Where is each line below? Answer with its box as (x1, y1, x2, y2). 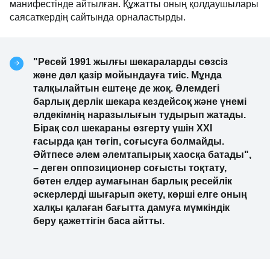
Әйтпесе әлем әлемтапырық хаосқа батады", (33, 149, 251, 160)
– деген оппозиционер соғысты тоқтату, (33, 163, 227, 174)
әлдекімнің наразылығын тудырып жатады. (33, 110, 246, 121)
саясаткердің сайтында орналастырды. (10, 12, 186, 23)
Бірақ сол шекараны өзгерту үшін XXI (33, 123, 212, 134)
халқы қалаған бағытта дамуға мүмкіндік (33, 202, 230, 213)
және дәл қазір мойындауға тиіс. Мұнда (33, 70, 222, 81)
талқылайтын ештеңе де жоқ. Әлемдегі (33, 83, 219, 94)
